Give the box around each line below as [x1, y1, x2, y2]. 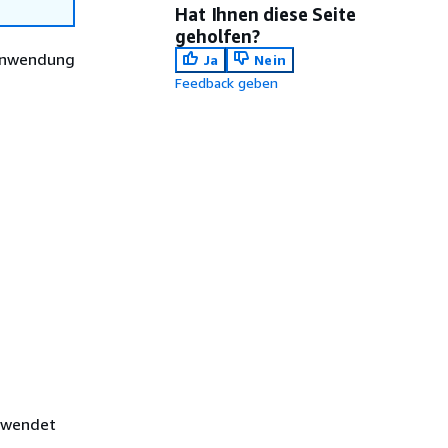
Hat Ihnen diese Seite [175, 3, 356, 25]
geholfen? [175, 25, 260, 47]
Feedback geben [175, 74, 279, 91]
